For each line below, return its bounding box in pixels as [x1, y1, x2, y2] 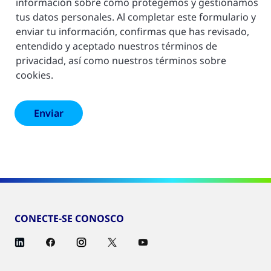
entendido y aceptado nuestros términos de [16, 39, 217, 53]
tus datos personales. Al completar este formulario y [16, 10, 256, 24]
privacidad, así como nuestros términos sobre [16, 54, 226, 68]
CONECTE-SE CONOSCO [15, 212, 124, 226]
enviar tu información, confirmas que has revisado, [16, 25, 249, 39]
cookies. [16, 68, 53, 82]
